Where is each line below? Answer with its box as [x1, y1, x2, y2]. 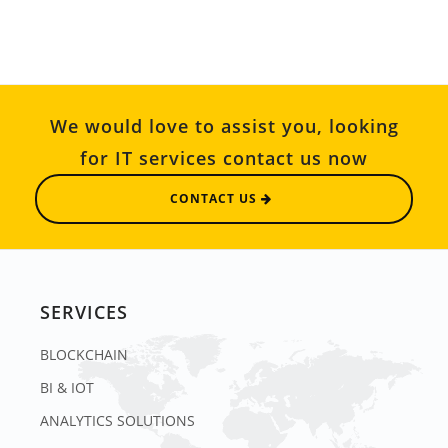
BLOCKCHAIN [40, 345, 128, 365]
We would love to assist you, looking [49, 113, 399, 138]
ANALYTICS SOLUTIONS [40, 411, 195, 431]
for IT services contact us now [80, 145, 368, 170]
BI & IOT [40, 378, 94, 398]
